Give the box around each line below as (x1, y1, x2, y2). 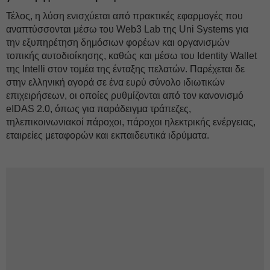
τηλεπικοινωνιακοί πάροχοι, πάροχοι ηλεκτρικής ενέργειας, (6, 117, 256, 127)
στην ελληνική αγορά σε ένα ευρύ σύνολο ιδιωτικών (6, 77, 225, 87)
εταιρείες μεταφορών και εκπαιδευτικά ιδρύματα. (6, 130, 209, 140)
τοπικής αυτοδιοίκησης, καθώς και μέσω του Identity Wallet (6, 51, 257, 61)
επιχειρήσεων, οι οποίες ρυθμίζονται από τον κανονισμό (6, 90, 243, 101)
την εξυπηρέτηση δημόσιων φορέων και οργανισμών (6, 37, 230, 48)
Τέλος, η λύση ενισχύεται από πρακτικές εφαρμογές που (6, 11, 243, 21)
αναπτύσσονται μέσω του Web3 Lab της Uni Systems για (6, 24, 248, 34)
